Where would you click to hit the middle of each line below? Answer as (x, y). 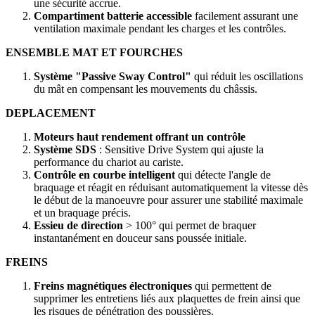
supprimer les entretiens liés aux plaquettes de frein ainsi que (167, 299)
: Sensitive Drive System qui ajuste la (180, 150)
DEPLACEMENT (51, 113)
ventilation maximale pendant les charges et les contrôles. (160, 29)
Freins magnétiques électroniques (113, 286)
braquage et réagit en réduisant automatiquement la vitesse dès (171, 188)
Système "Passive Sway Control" (112, 77)
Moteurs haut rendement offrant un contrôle (140, 137)
